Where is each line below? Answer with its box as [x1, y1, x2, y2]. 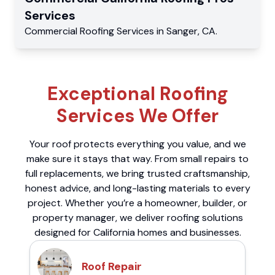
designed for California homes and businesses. [34, 226, 241, 239]
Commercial [25, 25, 80, 38]
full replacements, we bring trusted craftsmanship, [25, 167, 250, 180]
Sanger [166, 25, 198, 38]
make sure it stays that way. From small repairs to [26, 152, 249, 166]
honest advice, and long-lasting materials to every [25, 182, 250, 195]
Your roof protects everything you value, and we [29, 137, 246, 151]
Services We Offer [56, 104, 219, 128]
